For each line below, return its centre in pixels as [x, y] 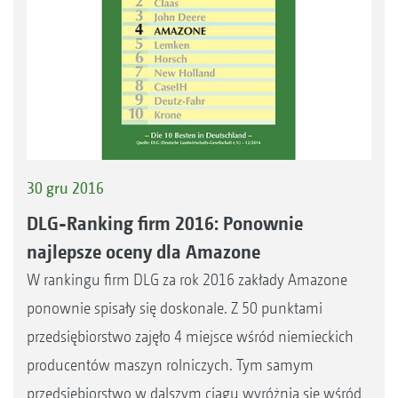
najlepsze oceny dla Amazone [143, 251]
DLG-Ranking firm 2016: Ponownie [165, 223]
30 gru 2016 [65, 188]
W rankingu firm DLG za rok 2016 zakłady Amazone [187, 279]
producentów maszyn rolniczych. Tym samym [170, 364]
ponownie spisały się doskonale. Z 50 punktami [175, 307]
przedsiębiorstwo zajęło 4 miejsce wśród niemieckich [190, 336]
